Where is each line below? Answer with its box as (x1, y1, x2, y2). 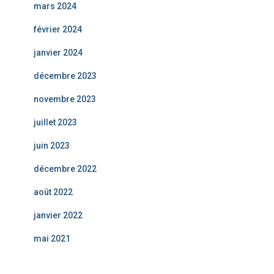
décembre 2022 (34, 164, 97, 174)
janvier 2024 (34, 48, 83, 58)
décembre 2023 (34, 71, 97, 81)
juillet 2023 (34, 117, 77, 128)
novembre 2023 (34, 94, 96, 105)
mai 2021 (34, 234, 70, 244)
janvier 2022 (34, 210, 83, 221)
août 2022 (34, 187, 73, 198)
